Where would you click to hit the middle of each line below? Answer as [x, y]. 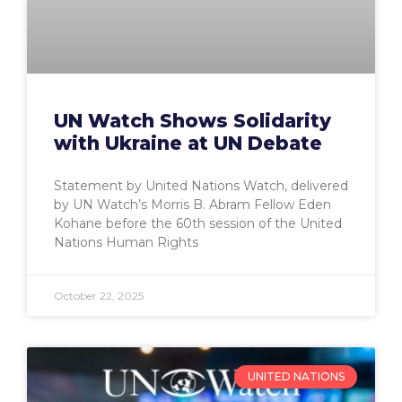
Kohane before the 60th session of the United [198, 223]
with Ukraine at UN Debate [188, 143]
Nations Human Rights [126, 242]
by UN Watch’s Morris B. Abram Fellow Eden [192, 204]
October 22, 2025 [99, 295]
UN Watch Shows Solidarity [192, 120]
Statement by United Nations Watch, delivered [201, 185]
